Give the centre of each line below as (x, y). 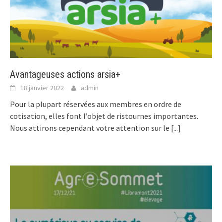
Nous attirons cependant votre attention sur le (90, 128)
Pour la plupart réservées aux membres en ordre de (96, 104)
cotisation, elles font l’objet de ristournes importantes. (104, 116)
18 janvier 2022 (42, 88)
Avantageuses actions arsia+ (65, 75)
